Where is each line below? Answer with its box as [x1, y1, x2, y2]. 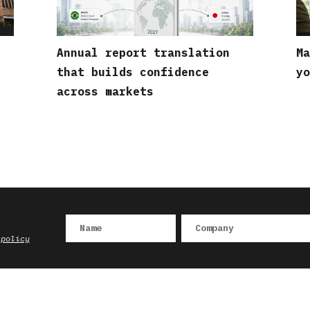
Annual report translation [57, 45, 230, 60]
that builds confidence [57, 64, 210, 79]
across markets [57, 84, 154, 98]
